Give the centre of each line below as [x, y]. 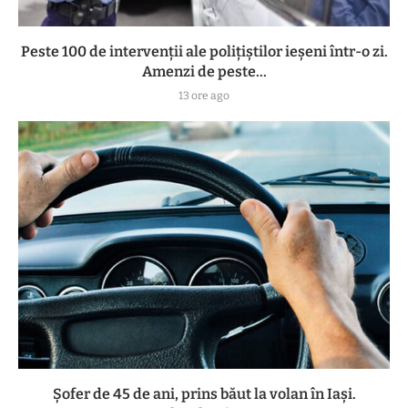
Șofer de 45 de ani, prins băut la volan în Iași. [204, 394]
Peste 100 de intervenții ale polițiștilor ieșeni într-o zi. [204, 52]
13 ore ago [204, 96]
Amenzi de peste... [204, 72]
